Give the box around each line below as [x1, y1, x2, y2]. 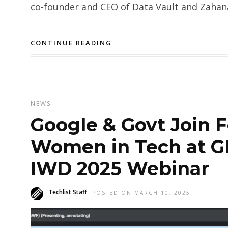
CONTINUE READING [31, 38, 112, 48]
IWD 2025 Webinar [31, 157, 209, 180]
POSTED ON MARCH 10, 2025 [92, 189, 190, 197]
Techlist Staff [48, 188, 87, 197]
